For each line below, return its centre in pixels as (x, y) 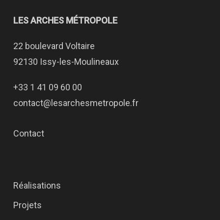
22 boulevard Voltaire (54, 46)
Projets (27, 205)
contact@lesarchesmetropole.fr (76, 103)
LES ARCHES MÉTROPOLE (65, 20)
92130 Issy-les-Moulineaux (66, 62)
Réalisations (37, 185)
